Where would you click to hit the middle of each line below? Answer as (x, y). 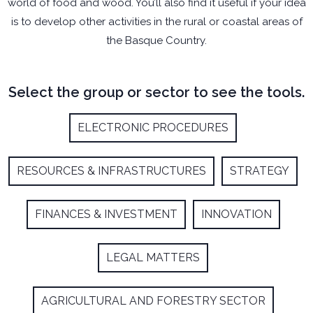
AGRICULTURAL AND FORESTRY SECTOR (153, 301)
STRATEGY (260, 171)
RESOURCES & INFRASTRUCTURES (111, 171)
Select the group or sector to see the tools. (156, 92)
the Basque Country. (156, 41)
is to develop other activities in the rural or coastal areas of (156, 22)
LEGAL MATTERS (153, 257)
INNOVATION (236, 214)
